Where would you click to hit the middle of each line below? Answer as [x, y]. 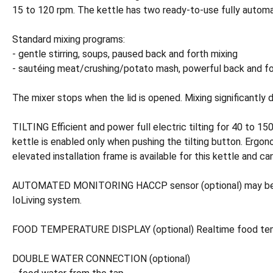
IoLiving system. [47, 200]
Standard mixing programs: [69, 39]
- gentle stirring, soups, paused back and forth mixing [125, 54]
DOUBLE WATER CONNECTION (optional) [101, 259]
